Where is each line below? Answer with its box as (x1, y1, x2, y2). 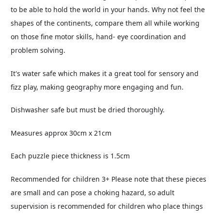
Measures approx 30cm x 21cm (11, 128, 111, 138)
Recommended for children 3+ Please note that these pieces (11, 174, 206, 184)
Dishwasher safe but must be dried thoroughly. (11, 105, 167, 115)
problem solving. (11, 46, 67, 55)
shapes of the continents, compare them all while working (11, 18, 200, 28)
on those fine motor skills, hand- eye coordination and (11, 32, 186, 42)
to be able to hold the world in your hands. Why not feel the (11, 5, 205, 15)
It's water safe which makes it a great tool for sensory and (11, 68, 199, 78)
